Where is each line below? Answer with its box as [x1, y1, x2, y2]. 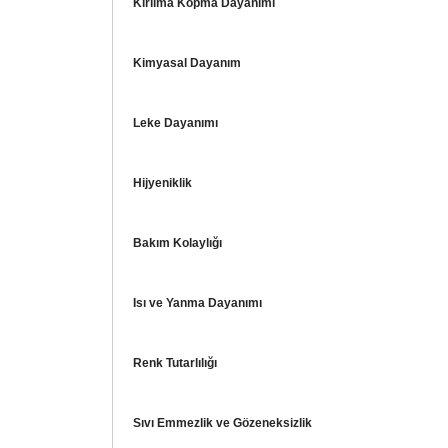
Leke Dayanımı [133, 116, 218, 131]
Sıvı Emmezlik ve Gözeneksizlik [133, 416, 312, 431]
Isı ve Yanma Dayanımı [133, 296, 262, 311]
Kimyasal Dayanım [133, 56, 241, 71]
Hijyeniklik [133, 176, 192, 191]
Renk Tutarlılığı [133, 356, 217, 371]
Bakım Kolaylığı [133, 236, 222, 251]
